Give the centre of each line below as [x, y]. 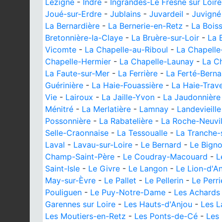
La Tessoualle [142, 133]
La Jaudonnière [192, 97]
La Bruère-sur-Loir [165, 38]
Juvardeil [166, 14]
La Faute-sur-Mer [77, 73]
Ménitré [59, 109]
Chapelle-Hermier [78, 61]
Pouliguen [63, 192]
